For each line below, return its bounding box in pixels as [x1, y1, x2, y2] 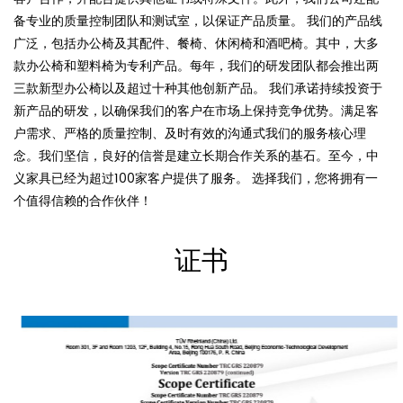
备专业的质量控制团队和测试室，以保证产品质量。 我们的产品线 [13, 10, 382, 31]
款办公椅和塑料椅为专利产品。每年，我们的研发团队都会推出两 [13, 55, 379, 76]
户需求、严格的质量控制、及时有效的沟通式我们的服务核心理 [13, 122, 366, 144]
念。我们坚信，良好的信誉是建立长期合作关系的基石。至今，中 [13, 145, 379, 166]
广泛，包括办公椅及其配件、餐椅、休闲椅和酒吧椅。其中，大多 [13, 32, 379, 54]
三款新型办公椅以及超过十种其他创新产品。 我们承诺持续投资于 [13, 77, 382, 99]
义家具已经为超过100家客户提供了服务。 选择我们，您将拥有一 [13, 167, 378, 189]
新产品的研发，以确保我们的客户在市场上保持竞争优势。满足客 [13, 100, 379, 121]
